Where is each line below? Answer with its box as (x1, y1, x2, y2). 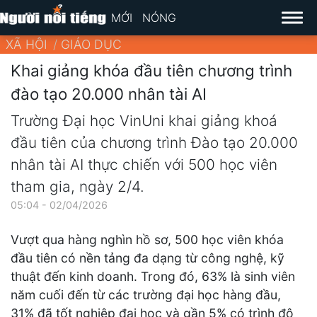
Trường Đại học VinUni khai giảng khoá (11, 112, 277, 130)
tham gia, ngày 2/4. (11, 178, 144, 196)
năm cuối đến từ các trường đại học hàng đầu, (11, 287, 281, 303)
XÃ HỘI (6, 37, 47, 52)
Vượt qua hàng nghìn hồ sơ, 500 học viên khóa (11, 232, 284, 248)
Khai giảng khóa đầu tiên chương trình (11, 60, 292, 80)
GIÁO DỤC (61, 37, 122, 52)
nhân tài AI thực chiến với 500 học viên (11, 156, 277, 174)
